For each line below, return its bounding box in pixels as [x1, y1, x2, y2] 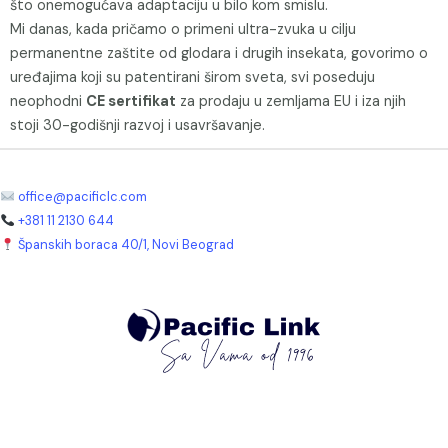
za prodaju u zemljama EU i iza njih [176, 92, 406, 111]
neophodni [10, 92, 86, 111]
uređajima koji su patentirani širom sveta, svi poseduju [10, 68, 375, 87]
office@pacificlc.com [17, 188, 147, 205]
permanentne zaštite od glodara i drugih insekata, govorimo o [10, 44, 428, 63]
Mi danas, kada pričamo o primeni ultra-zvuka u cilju [10, 20, 356, 39]
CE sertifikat [86, 92, 176, 111]
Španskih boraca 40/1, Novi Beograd [17, 236, 234, 253]
